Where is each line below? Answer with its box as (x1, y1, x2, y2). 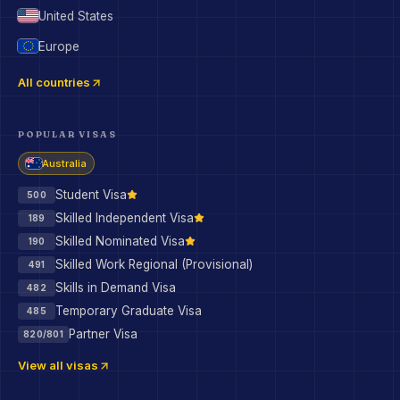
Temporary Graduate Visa (55, 304, 202, 318)
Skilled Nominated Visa (55, 234, 185, 248)
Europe (37, 38, 79, 54)
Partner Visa (68, 327, 137, 341)
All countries (18, 75, 90, 89)
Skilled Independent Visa (55, 211, 194, 225)
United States (37, 8, 113, 23)
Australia (42, 157, 87, 170)
